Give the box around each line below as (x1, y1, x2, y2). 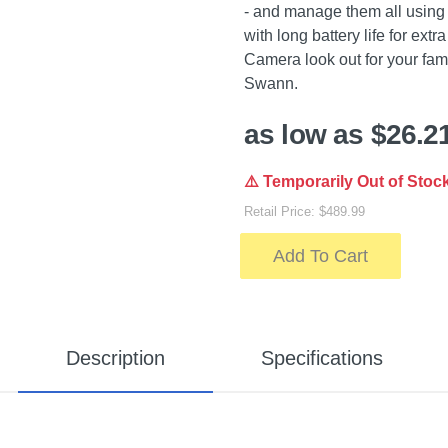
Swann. (244, 75, 298, 92)
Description (65, 347, 165, 369)
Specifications (260, 347, 383, 369)
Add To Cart (273, 246, 368, 266)
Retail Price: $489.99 (244, 204, 365, 219)
